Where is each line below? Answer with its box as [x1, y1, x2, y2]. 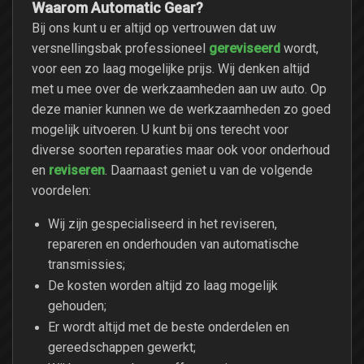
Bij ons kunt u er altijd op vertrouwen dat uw [32, 21, 276, 34]
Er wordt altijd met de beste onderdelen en [48, 320, 289, 333]
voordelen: [32, 184, 91, 197]
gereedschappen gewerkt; [48, 340, 196, 353]
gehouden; [48, 299, 106, 312]
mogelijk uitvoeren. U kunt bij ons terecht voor [32, 123, 288, 136]
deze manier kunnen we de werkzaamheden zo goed [32, 102, 331, 115]
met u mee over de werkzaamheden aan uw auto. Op [32, 82, 327, 95]
